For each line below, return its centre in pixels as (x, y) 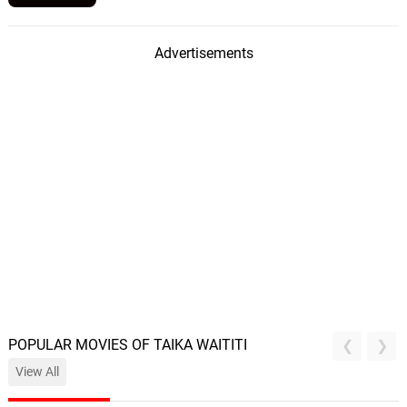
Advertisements (203, 54)
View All (37, 372)
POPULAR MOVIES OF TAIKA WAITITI (127, 345)
